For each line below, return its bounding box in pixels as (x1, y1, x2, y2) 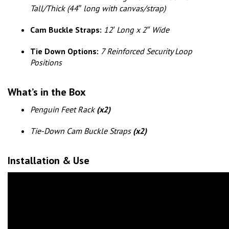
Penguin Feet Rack (30, 104, 97, 115)
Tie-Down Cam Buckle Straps (30, 126, 133, 136)
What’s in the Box (8, 85, 86, 99)
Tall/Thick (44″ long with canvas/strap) (30, 3, 166, 14)
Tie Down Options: (30, 46, 99, 57)
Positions (30, 57, 62, 68)
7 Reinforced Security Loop (101, 46, 192, 57)
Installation (8, 154, 60, 168)
